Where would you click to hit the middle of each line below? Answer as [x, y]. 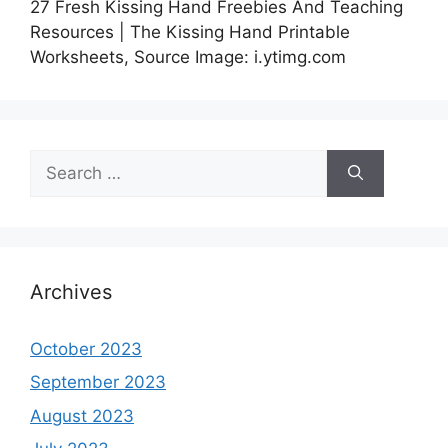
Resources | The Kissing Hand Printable [190, 31]
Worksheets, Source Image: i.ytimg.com [188, 56]
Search [57, 160]
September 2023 [98, 382]
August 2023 [82, 415]
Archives [71, 291]
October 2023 [86, 348]
